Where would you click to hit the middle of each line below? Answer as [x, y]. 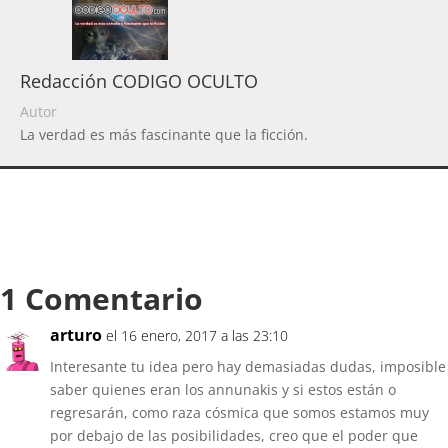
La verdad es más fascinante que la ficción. [164, 134]
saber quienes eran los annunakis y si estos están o [223, 389]
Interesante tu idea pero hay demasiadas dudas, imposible [248, 366]
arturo [76, 334]
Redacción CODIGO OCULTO [139, 80]
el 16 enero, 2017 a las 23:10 [197, 335]
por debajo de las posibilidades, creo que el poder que [234, 435]
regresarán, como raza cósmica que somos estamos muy [239, 412]
